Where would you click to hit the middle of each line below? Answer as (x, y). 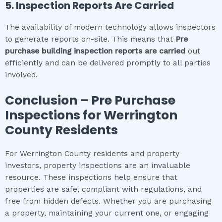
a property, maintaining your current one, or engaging (107, 213)
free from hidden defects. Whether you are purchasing (108, 201)
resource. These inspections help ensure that (91, 177)
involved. (21, 75)
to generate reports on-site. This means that (90, 39)
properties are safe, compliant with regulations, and (103, 189)
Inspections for (54, 115)
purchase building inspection (59, 51)
